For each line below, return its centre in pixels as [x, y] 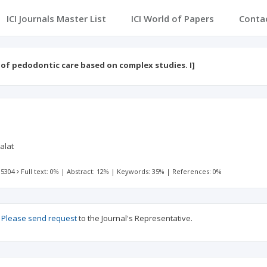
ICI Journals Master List [56, 18]
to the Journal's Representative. [135, 218]
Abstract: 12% [88, 171]
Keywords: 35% [141, 171]
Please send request [39, 218]
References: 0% [197, 171]
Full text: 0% [40, 171]
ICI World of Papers [172, 18]
